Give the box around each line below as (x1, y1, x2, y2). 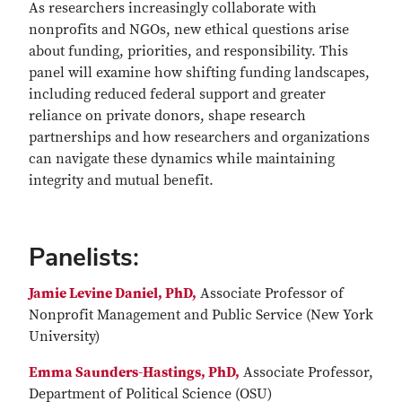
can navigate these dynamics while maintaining (29, 150, 335, 168)
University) (29, 328, 100, 345)
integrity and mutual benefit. (29, 171, 214, 189)
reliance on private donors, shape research (29, 107, 306, 125)
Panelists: (29, 240, 139, 273)
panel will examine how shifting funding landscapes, (29, 64, 370, 82)
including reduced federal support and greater (29, 85, 326, 103)
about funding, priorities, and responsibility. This (29, 42, 348, 60)
